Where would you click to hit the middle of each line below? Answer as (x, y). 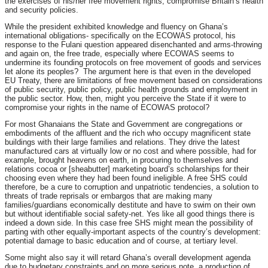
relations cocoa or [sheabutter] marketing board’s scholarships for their (127, 169)
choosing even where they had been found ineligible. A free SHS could (126, 178)
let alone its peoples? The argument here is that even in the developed (128, 72)
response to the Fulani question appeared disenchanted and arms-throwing (133, 45)
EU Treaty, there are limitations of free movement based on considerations (134, 81)
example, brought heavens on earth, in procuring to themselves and (121, 160)
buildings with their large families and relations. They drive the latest (122, 142)
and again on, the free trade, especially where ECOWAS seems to (119, 54)
